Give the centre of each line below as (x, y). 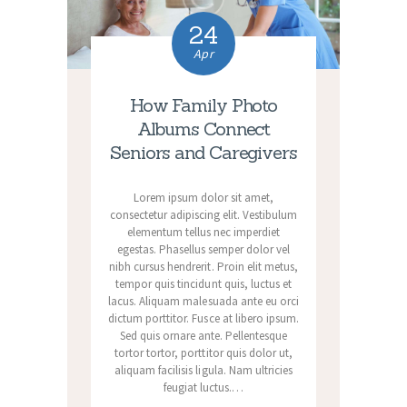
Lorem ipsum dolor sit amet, (203, 198)
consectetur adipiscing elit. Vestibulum (203, 215)
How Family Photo (203, 104)
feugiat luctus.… (203, 388)
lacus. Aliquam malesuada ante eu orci (203, 302)
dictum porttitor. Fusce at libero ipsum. (203, 319)
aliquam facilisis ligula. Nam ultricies (203, 371)
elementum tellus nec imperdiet (203, 233)
